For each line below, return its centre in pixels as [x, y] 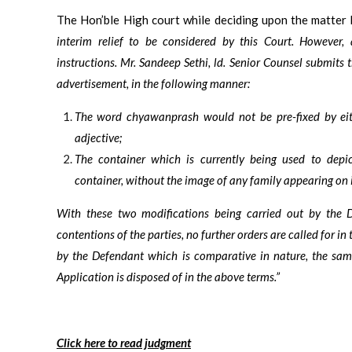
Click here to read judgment [124, 342]
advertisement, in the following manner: [153, 83]
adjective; [98, 137]
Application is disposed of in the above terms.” [168, 276]
